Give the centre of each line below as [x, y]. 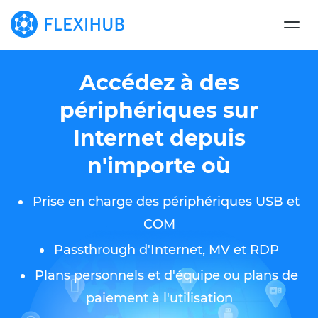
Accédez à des [159, 83]
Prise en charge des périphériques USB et [166, 202]
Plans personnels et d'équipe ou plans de [166, 275]
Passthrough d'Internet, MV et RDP [166, 250]
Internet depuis [159, 138]
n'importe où [159, 166]
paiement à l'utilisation [159, 298]
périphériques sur [159, 110]
